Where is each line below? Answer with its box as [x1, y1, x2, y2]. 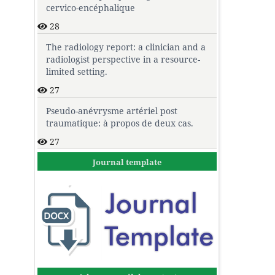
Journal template [93, 156, 161, 168]
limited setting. [46, 65, 107, 77]
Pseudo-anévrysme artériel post [46, 104, 177, 117]
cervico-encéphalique [46, 1, 135, 14]
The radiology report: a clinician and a [46, 41, 206, 53]
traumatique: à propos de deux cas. [46, 117, 193, 129]
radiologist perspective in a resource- [46, 53, 200, 65]
